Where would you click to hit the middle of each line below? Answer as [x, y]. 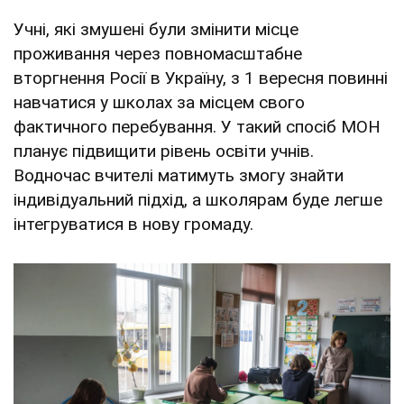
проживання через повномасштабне [158, 54]
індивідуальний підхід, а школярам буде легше [198, 200]
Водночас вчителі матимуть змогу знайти [179, 176]
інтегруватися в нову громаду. [133, 225]
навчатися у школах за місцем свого [159, 103]
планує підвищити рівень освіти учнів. [164, 151]
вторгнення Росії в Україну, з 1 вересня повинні [201, 78]
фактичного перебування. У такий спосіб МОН [197, 127]
